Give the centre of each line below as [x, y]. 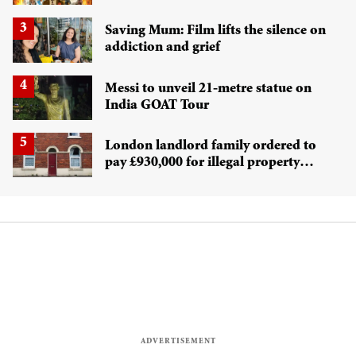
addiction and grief [163, 48]
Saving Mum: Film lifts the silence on [215, 31]
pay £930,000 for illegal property [117, 163]
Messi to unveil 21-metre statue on [208, 89]
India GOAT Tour [157, 105]
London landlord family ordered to [211, 146]
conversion [138, 179]
